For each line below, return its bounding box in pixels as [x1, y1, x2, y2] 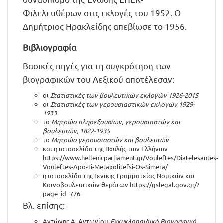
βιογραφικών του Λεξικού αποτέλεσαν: [23, 74, 174, 84]
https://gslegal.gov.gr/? [130, 180, 199, 189]
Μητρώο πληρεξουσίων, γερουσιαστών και [51, 117, 180, 126]
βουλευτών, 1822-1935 [43, 126, 110, 135]
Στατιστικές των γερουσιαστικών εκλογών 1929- [50, 100, 195, 108]
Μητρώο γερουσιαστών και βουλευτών [51, 135, 169, 144]
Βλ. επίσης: [23, 200, 65, 210]
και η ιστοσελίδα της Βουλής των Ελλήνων [43, 144, 168, 153]
